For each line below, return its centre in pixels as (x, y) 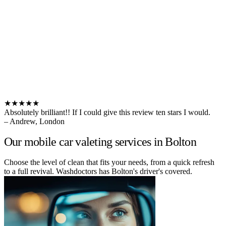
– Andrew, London (34, 121)
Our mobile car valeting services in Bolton (100, 142)
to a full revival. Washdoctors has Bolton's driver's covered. (98, 171)
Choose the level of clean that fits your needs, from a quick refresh (109, 162)
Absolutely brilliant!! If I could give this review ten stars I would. (107, 112)
